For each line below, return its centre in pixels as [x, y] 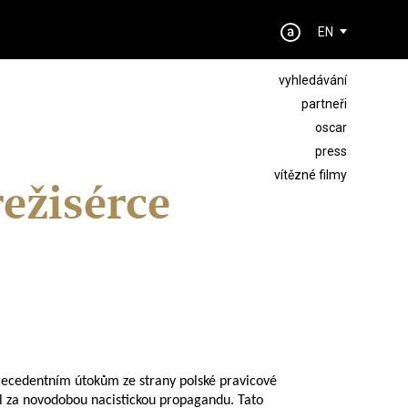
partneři [324, 104]
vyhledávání [312, 80]
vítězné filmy [310, 175]
